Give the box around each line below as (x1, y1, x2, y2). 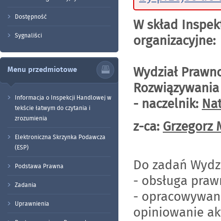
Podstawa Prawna (15, 162, 64, 170)
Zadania (15, 181, 37, 189)
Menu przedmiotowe (7, 65, 77, 74)
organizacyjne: (133, 32, 216, 50)
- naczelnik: (133, 95, 198, 113)
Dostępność (15, 12, 47, 21)
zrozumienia (15, 114, 47, 122)
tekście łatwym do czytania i (15, 104, 90, 112)
